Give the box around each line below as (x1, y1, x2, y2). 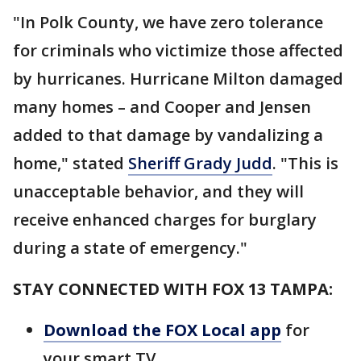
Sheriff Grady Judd (128, 151, 272, 174)
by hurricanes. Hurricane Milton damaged (13, 67, 343, 89)
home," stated (13, 151, 128, 174)
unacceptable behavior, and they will (13, 180, 304, 202)
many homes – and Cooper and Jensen (13, 95, 311, 118)
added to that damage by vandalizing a (13, 123, 323, 146)
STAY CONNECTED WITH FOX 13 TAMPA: (13, 277, 333, 300)
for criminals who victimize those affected (13, 39, 343, 61)
